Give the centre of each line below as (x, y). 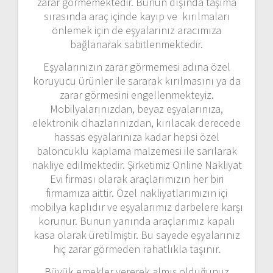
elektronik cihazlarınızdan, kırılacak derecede (136, 122)
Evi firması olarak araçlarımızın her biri (136, 179)
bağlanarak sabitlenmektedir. (136, 44)
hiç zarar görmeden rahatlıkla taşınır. (136, 249)
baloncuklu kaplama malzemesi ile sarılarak (136, 151)
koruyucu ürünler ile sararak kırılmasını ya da (136, 80)
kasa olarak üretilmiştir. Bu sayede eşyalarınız (136, 235)
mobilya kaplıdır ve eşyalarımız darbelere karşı (136, 207)
